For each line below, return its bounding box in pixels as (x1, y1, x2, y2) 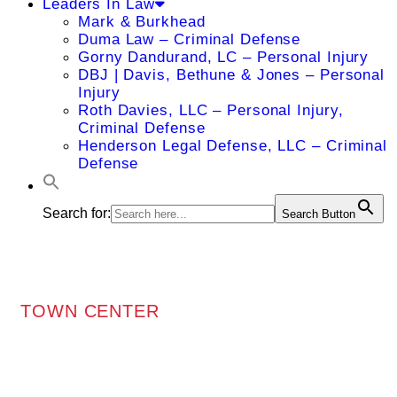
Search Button (282, 207, 355, 221)
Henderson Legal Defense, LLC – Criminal (78, 137, 388, 154)
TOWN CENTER (20, 300, 160, 321)
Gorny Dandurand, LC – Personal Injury (78, 49, 370, 66)
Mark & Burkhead (78, 13, 206, 30)
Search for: (43, 206, 111, 221)
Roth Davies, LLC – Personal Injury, (78, 102, 344, 119)
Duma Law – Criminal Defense (78, 31, 301, 48)
